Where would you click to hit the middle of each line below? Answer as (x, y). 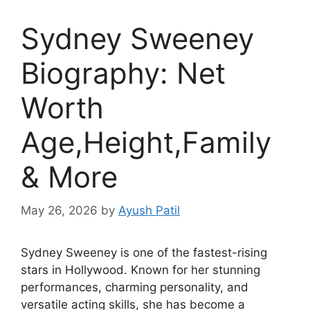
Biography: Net (123, 73)
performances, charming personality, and (135, 288)
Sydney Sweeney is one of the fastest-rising (144, 253)
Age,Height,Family (146, 142)
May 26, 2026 (59, 211)
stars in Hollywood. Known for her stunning (140, 270)
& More (69, 176)
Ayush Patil (149, 211)
